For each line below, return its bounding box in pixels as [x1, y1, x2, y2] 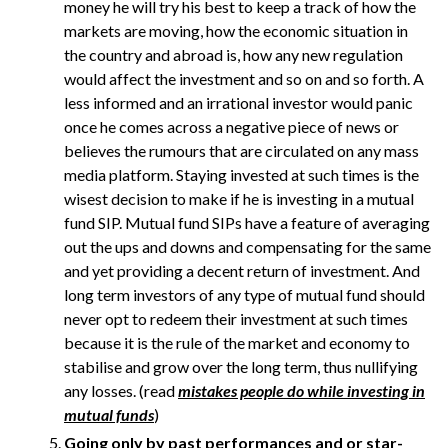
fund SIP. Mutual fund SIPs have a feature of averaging [64, 213, 430, 232]
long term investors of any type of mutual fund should [64, 285, 425, 304]
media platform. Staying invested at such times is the [64, 165, 419, 184]
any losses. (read [64, 381, 178, 400]
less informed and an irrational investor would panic [64, 93, 413, 112]
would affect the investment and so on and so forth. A [64, 69, 424, 88]
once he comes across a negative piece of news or [64, 117, 399, 136]
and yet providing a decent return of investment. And [64, 261, 420, 280]
